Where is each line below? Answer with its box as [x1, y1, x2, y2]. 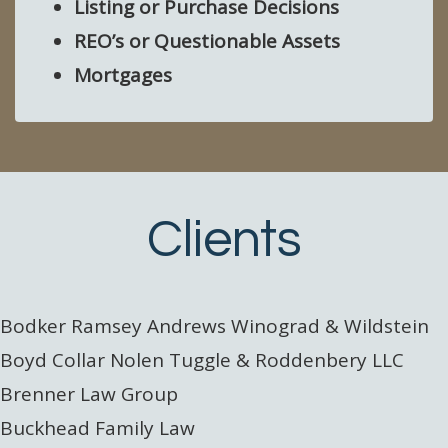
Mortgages [74, 62, 172, 88]
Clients [146, 212, 302, 267]
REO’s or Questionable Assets [74, 28, 340, 54]
